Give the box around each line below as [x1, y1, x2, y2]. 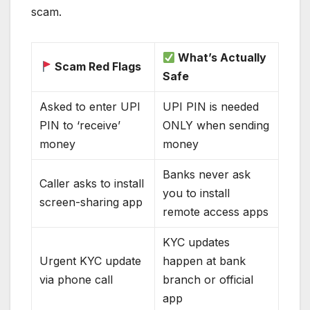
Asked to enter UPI [39, 99, 141, 113]
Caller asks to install [39, 176, 145, 190]
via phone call [39, 272, 113, 286]
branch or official [163, 272, 254, 286]
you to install [163, 185, 230, 200]
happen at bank [163, 253, 246, 268]
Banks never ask [163, 167, 251, 181]
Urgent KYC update [39, 253, 142, 268]
